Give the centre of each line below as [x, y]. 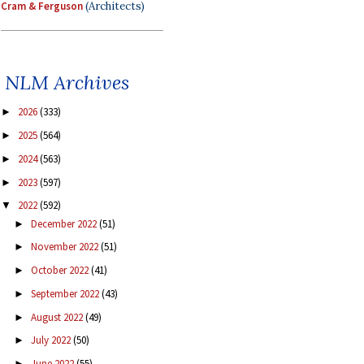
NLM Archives [67, 83]
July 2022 [52, 340]
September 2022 [66, 293]
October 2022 [61, 271]
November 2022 [65, 247]
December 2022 [65, 223]
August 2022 [58, 317]
